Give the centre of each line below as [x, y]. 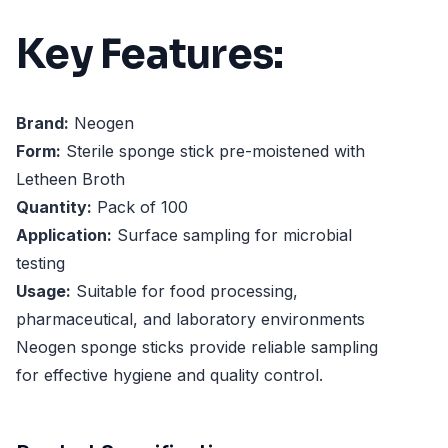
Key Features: [150, 54]
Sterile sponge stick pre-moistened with [213, 151]
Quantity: [54, 207]
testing [40, 263]
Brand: [42, 123]
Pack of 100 [140, 207]
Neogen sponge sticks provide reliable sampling [197, 347]
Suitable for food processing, [184, 291]
